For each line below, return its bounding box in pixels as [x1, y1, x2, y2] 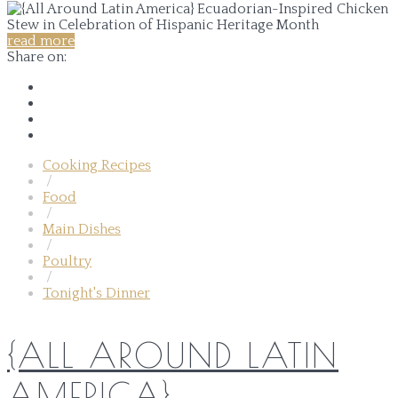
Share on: [7, 48, 67, 65]
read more [7, 32, 75, 49]
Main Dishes [43, 220, 121, 237]
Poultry [43, 252, 92, 269]
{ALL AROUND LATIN [7, 334, 338, 375]
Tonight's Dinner [43, 284, 150, 301]
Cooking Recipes [43, 156, 151, 173]
